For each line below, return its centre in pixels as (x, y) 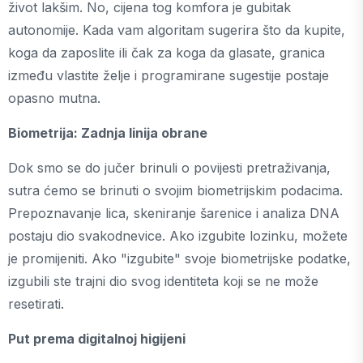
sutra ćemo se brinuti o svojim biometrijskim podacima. (175, 190)
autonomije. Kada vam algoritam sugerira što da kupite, (177, 30)
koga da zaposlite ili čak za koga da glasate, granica (167, 53)
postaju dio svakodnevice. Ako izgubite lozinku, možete (178, 236)
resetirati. (36, 304)
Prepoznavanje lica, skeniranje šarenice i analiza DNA (174, 213)
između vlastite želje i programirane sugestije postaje (169, 75)
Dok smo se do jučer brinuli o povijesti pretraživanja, (169, 168)
